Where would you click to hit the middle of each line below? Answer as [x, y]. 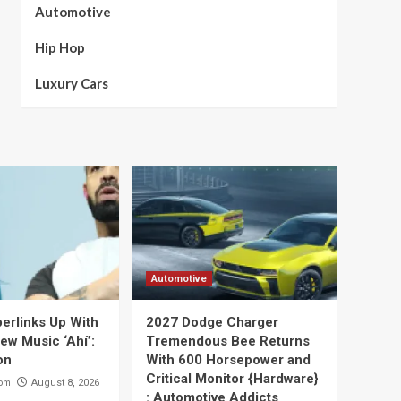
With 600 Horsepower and [228, 360]
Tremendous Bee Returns [228, 341]
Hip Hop [60, 47]
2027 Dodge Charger [212, 322]
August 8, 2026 [65, 383]
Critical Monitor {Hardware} [232, 379]
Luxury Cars [71, 83]
